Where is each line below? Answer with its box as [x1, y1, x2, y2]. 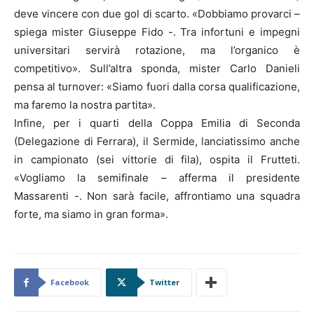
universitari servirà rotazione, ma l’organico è [14, 43, 300, 57]
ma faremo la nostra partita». [14, 98, 156, 112]
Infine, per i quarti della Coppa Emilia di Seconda [14, 116, 300, 130]
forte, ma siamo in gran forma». [14, 207, 168, 221]
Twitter [149, 277, 179, 288]
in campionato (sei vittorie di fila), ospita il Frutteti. [14, 153, 300, 167]
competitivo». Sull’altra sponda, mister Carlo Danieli [14, 62, 300, 76]
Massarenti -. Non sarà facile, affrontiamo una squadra [14, 189, 300, 203]
